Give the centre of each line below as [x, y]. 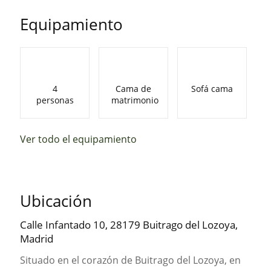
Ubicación [56, 201]
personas [55, 100]
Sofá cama [212, 88]
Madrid [37, 238]
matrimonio [135, 100]
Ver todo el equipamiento [79, 139]
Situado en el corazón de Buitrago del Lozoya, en [131, 260]
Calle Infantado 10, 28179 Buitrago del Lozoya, [129, 224]
